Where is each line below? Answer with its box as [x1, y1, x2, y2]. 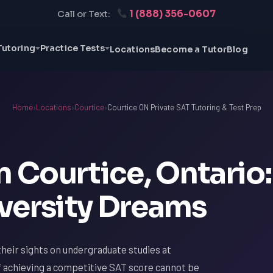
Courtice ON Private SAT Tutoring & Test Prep [107, 102, 261, 112]
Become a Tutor [155, 44, 227, 55]
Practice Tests [40, 43, 105, 54]
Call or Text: [57, 9, 110, 19]
